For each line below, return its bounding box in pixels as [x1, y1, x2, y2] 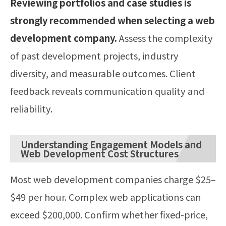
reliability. [10, 101, 52, 115]
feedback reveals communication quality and [10, 84, 204, 97]
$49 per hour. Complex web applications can [10, 190, 201, 203]
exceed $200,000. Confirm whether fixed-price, [10, 207, 208, 221]
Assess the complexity [117, 31, 213, 44]
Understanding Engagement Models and [21, 137, 202, 151]
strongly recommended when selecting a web [10, 13, 215, 27]
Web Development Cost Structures [21, 146, 179, 160]
